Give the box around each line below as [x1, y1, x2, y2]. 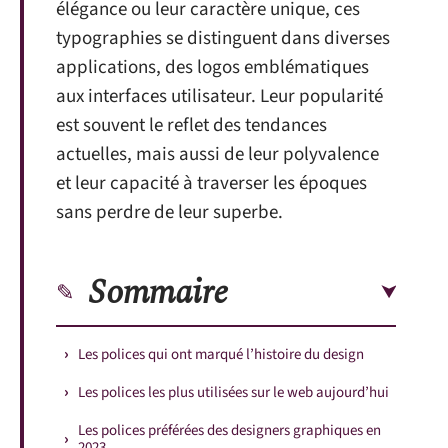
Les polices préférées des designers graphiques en [78, 419, 381, 441]
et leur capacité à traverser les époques [56, 170, 367, 197]
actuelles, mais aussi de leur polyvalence [56, 141, 379, 168]
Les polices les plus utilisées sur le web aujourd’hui [78, 381, 389, 403]
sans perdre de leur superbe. [56, 199, 283, 226]
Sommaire [89, 266, 228, 319]
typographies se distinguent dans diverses [56, 25, 390, 52]
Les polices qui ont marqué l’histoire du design [78, 343, 364, 365]
